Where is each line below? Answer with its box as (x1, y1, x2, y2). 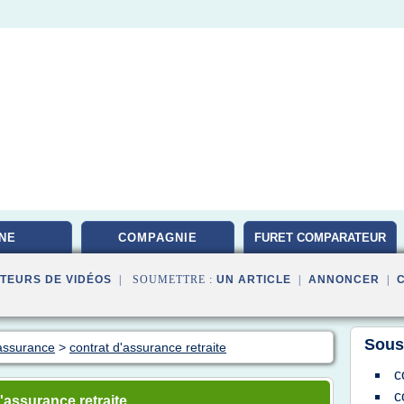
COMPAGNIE (118, 231, 197, 244)
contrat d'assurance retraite (69, 340, 226, 354)
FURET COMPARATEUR (254, 231, 386, 244)
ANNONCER (308, 273, 380, 286)
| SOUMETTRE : (112, 273, 216, 286)
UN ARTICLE (216, 273, 291, 286)
